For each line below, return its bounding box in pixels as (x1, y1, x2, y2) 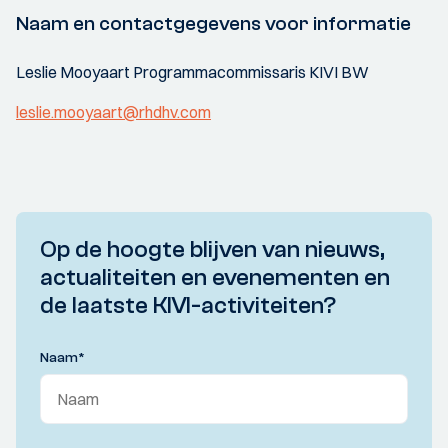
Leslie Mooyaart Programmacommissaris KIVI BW (16, 62, 369, 82)
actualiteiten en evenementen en (40, 264, 390, 291)
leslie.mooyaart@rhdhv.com (16, 102, 211, 122)
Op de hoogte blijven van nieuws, (40, 236, 385, 263)
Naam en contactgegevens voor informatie (16, 12, 411, 35)
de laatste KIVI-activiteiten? (40, 292, 336, 319)
